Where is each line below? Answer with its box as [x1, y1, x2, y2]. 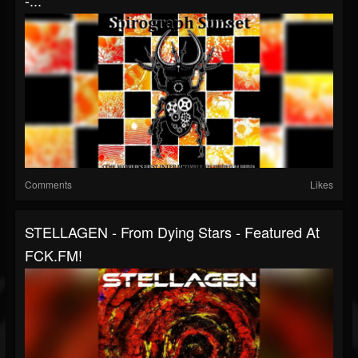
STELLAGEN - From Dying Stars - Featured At [25, 221, 320, 242]
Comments [25, 177, 72, 191]
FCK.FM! [25, 245, 82, 265]
